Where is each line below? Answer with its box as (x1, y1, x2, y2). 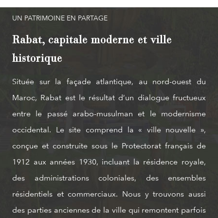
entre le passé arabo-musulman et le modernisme (12, 109, 206, 118)
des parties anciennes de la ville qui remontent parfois (12, 205, 206, 215)
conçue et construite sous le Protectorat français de (12, 141, 206, 150)
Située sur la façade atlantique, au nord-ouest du (12, 77, 206, 86)
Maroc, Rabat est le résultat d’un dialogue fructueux (12, 93, 206, 102)
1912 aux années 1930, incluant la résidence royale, (12, 157, 206, 166)
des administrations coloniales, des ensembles (12, 173, 206, 182)
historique (12, 54, 62, 65)
